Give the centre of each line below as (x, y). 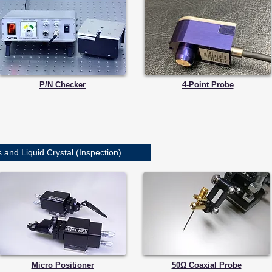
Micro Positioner (63, 265)
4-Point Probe (208, 85)
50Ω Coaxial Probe (206, 265)
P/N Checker (63, 85)
